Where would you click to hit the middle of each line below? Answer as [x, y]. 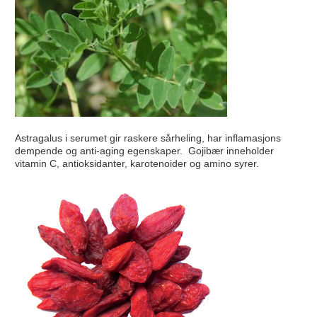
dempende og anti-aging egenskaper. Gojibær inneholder [144, 150]
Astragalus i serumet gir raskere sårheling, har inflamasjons [148, 138]
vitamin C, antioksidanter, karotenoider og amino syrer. [137, 163]
